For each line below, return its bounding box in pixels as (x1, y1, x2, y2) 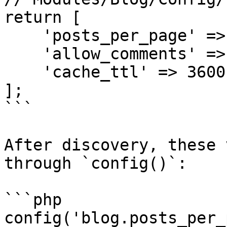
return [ (4, 8, 81, 26)
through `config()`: (4, 154, 187, 172)
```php (4, 191, 62, 209)
